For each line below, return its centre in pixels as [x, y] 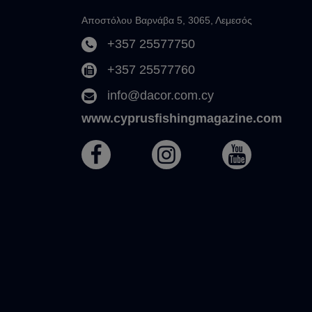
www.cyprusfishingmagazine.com [182, 119]
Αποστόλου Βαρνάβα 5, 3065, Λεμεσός [167, 21]
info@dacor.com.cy [161, 96]
